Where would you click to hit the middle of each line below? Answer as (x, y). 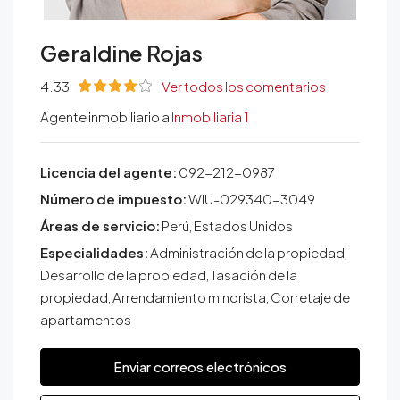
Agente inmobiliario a (106, 117)
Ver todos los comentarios (244, 86)
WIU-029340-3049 (251, 199)
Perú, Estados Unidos (226, 225)
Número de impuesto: (113, 199)
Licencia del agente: (108, 172)
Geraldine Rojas (121, 53)
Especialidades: (94, 252)
